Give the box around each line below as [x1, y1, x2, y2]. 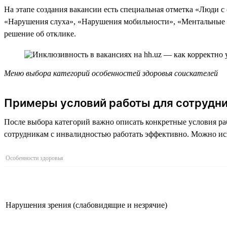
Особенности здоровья [6, 154, 63, 162]
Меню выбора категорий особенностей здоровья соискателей [4, 68, 218, 78]
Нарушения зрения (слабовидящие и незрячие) [6, 200, 167, 209]
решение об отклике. [4, 29, 76, 38]
